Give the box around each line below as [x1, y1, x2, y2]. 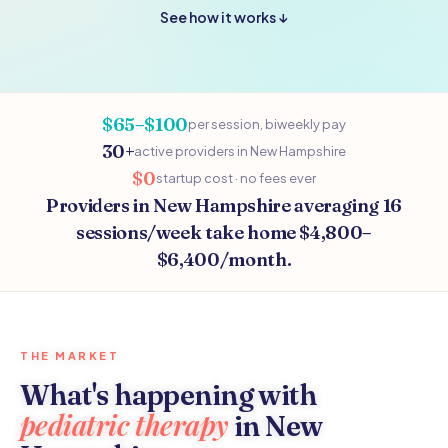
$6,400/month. [156, 248, 292, 271]
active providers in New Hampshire [134, 143, 347, 159]
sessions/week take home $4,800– [76, 221, 372, 244]
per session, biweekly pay [188, 116, 347, 132]
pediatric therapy [20, 406, 229, 443]
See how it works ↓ [160, 8, 288, 26]
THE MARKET [20, 349, 119, 362]
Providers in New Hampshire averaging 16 [46, 194, 402, 217]
